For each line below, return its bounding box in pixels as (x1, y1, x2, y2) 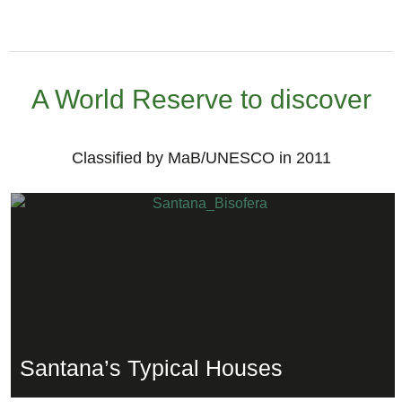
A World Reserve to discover (31, 83, 371, 114)
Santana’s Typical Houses (20, 354, 284, 380)
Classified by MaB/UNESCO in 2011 (71, 148, 331, 167)
